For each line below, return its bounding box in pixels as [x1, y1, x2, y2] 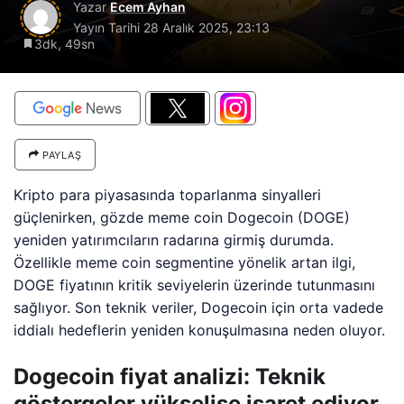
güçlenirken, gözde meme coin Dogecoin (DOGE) [14, 208, 351, 226]
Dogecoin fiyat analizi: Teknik [14, 363, 326, 390]
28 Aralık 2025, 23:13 [143, 20, 270, 35]
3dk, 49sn [34, 36, 95, 51]
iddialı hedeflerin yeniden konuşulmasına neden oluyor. [14, 321, 386, 339]
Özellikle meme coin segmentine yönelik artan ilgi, [14, 253, 356, 271]
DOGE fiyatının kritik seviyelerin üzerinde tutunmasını [14, 276, 376, 294]
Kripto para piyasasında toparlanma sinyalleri [14, 186, 322, 204]
